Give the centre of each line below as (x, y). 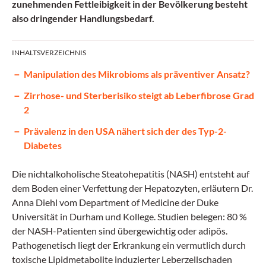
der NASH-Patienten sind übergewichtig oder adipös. (120, 231)
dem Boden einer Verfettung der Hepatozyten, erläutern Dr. (132, 188)
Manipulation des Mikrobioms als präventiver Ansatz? (137, 74)
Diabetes (43, 145)
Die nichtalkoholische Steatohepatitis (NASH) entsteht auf (131, 174)
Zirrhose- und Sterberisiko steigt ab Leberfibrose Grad (139, 95)
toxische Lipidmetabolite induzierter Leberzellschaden (122, 259)
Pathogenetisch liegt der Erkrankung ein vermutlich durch (129, 245)
